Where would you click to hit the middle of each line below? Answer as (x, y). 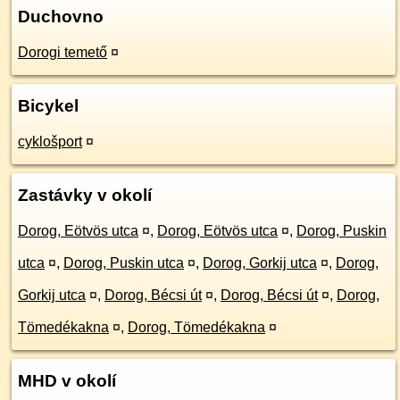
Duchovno (61, 17)
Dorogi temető (62, 52)
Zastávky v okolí (85, 195)
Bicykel (48, 106)
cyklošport (50, 142)
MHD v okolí (67, 381)
